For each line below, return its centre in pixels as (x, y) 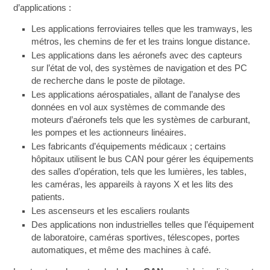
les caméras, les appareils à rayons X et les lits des (133, 184)
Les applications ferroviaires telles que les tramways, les (142, 29)
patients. (48, 197)
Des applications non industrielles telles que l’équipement (143, 225)
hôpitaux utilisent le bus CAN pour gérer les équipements (143, 159)
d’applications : (42, 8)
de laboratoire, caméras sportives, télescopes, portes (136, 237)
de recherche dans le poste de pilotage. (108, 81)
